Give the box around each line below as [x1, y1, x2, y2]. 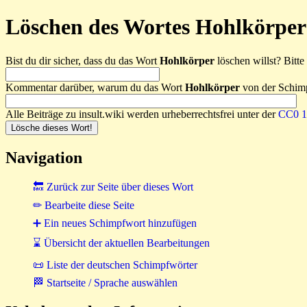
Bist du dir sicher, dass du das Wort [5, 54, 160, 66]
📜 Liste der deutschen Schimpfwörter [33, 258, 197, 271]
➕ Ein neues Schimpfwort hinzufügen [33, 217, 197, 229]
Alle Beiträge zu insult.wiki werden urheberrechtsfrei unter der [5, 108, 278, 120]
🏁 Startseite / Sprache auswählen [33, 276, 177, 288]
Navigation [5, 148, 82, 167]
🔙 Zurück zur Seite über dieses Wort [33, 180, 193, 193]
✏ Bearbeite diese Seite [33, 199, 134, 211]
